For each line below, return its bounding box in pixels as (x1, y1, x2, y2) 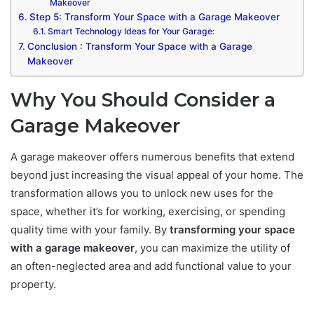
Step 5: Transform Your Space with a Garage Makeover (29, 11, 280, 22)
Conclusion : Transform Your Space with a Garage (27, 40, 252, 52)
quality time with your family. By (11, 223, 170, 237)
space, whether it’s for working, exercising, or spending (11, 205, 285, 219)
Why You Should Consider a (11, 88, 275, 111)
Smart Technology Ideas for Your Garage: (47, 25, 214, 36)
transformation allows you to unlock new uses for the (11, 186, 273, 200)
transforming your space (170, 223, 295, 237)
